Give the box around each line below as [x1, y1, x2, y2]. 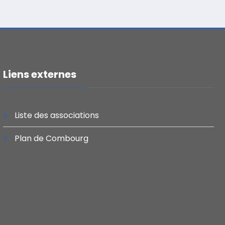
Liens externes [3, 67, 77, 82]
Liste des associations [15, 109, 99, 122]
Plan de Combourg [15, 133, 89, 145]
